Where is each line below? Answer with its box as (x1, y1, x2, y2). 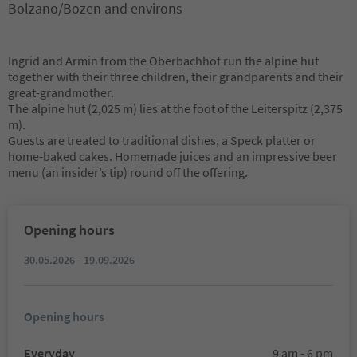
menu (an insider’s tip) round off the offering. (8, 164, 248, 180)
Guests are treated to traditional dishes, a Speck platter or (8, 132, 316, 148)
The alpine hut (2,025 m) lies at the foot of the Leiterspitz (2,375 (8, 100, 343, 116)
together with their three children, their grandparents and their (8, 69, 343, 84)
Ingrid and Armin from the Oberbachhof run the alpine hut (8, 53, 319, 69)
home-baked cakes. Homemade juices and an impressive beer (8, 148, 337, 164)
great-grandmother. (8, 84, 114, 100)
